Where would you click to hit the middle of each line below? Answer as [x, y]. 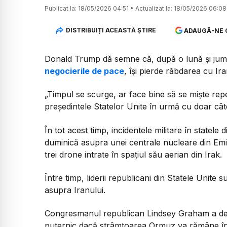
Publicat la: [61, 8]
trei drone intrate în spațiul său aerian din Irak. [133, 154]
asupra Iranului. [75, 190]
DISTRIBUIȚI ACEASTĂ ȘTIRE [111, 30]
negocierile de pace [84, 71]
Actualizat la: [154, 8]
